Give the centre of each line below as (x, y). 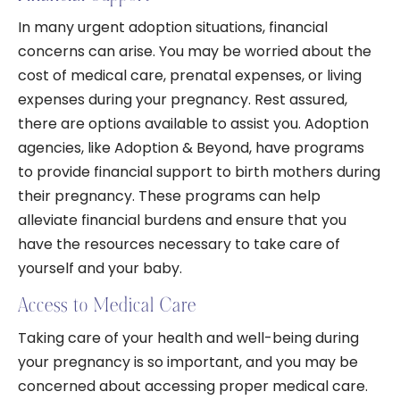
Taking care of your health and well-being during (188, 338)
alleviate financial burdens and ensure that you (182, 220)
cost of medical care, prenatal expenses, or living (190, 75)
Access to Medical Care (107, 305)
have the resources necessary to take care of (179, 244)
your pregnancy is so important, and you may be (188, 362)
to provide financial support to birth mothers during (199, 172)
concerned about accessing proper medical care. (193, 386)
